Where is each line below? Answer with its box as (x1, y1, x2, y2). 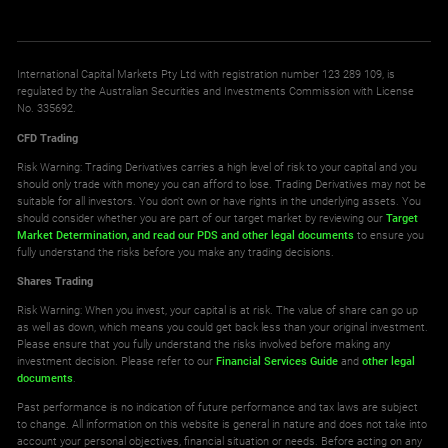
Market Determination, (17, 227, 130, 242)
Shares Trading (17, 273, 94, 288)
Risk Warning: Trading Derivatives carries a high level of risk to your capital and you (17, 159, 418, 174)
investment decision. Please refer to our (17, 354, 217, 369)
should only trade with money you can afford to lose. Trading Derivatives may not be (17, 176, 427, 191)
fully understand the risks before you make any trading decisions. (17, 244, 335, 259)
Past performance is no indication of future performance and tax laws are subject (17, 400, 419, 415)
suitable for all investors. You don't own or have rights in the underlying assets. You (17, 193, 422, 208)
